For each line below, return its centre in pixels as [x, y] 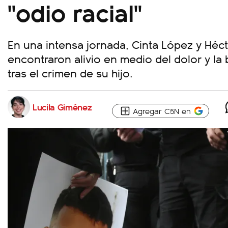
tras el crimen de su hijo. [70, 73]
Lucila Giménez [62, 107]
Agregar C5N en [162, 111]
